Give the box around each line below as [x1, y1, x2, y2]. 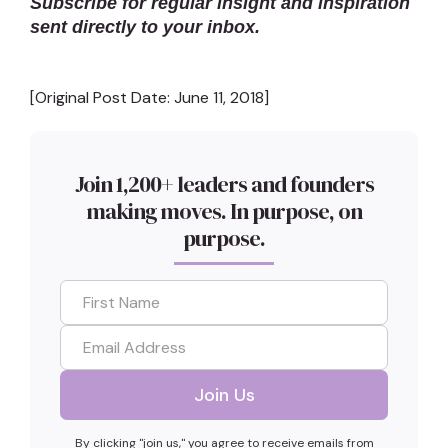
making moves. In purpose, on [86, 195, 362, 226]
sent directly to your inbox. [30, 17, 260, 38]
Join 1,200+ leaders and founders [74, 168, 374, 199]
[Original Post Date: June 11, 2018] [30, 87, 269, 109]
